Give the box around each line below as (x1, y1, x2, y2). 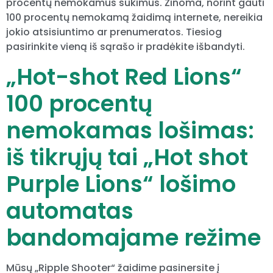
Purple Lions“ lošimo (6, 168, 236, 200)
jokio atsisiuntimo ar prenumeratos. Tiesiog (6, 25, 222, 40)
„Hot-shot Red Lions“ (6, 60, 242, 93)
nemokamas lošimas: (6, 114, 254, 146)
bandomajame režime (6, 221, 261, 253)
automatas (6, 194, 133, 227)
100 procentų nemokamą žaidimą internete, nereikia (6, 10, 263, 25)
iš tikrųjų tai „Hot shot (6, 141, 248, 173)
